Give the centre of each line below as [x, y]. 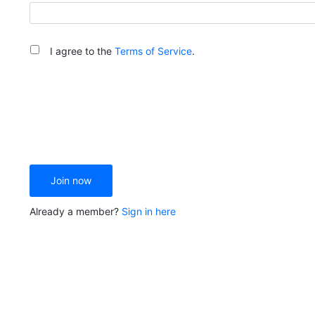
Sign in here [149, 211]
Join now [71, 180]
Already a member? [76, 211]
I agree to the [82, 51]
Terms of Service [153, 51]
